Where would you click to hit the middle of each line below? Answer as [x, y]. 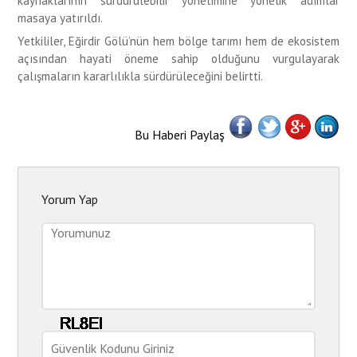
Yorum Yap [70, 199]
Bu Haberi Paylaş [181, 134]
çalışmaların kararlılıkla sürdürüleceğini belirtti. [141, 76]
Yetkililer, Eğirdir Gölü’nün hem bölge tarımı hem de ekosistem [178, 41]
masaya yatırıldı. [61, 18]
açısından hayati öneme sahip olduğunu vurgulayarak [178, 58]
